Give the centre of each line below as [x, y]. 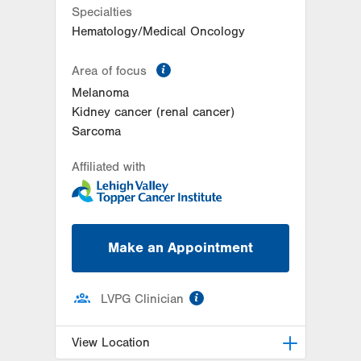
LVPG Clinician [142, 299]
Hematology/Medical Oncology [158, 31]
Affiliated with [109, 166]
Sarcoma [96, 131]
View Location [111, 342]
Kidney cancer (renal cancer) [153, 112]
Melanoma [100, 92]
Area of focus [111, 71]
